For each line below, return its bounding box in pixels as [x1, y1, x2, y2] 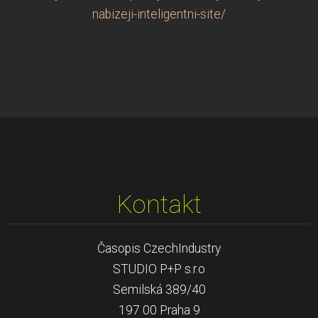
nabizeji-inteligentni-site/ [92, 6, 226, 21]
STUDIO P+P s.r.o [113, 261, 205, 276]
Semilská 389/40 [112, 282, 206, 297]
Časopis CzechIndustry [97, 241, 221, 256]
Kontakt [116, 189, 202, 219]
